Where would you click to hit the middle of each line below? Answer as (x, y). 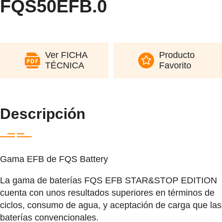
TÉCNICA (65, 65)
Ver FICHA (66, 55)
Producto (177, 55)
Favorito (175, 65)
